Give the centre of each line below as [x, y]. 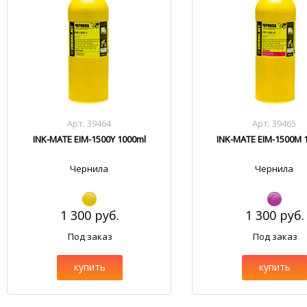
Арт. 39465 [274, 123]
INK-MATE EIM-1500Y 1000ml [89, 139]
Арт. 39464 [89, 123]
